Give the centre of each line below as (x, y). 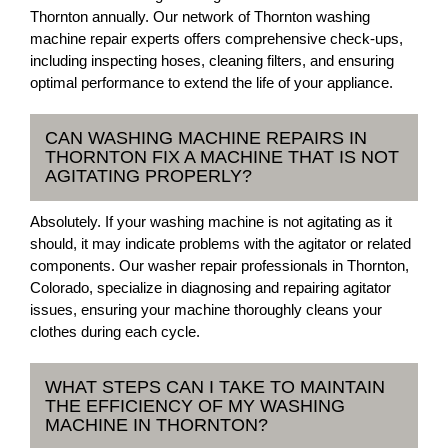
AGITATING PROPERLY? (148, 176)
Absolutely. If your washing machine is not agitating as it (211, 221)
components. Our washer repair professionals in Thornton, (219, 265)
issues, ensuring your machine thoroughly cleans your (206, 309)
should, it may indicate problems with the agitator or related (220, 243)
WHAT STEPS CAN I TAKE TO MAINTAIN (215, 387)
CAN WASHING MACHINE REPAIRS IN (206, 138)
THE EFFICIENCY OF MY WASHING (195, 406)
